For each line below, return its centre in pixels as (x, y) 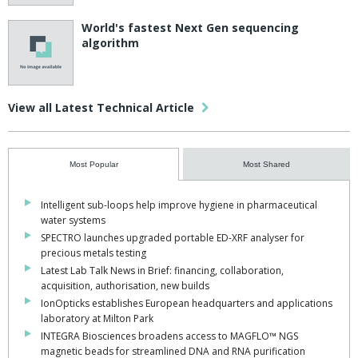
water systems (73, 221)
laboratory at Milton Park (97, 319)
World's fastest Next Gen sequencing (190, 28)
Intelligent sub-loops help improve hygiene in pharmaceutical (179, 205)
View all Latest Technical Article (103, 108)
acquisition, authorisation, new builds (125, 286)
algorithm (110, 43)
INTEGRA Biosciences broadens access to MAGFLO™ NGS (169, 336)
